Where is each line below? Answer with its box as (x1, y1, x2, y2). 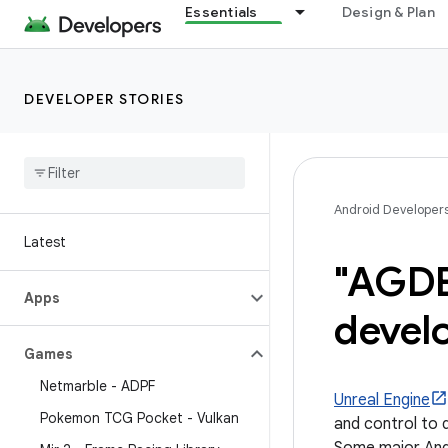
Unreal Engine (334, 390, 430, 410)
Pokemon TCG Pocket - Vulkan (40, 409, 239, 427)
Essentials (185, 3, 258, 21)
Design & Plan (341, 3, 435, 21)
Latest (24, 233, 66, 251)
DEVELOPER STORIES (24, 90, 185, 108)
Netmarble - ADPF (40, 377, 155, 395)
